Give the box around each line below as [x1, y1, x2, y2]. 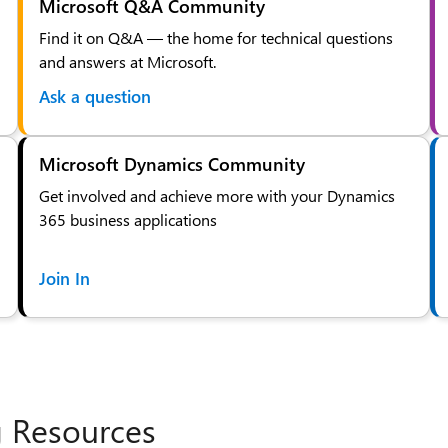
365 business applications [38, 208, 217, 230]
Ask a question [38, 84, 151, 107]
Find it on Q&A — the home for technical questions [38, 26, 393, 48]
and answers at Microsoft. [38, 50, 216, 72]
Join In [38, 266, 90, 289]
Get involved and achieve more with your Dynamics [38, 184, 395, 206]
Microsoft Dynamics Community [38, 151, 305, 176]
